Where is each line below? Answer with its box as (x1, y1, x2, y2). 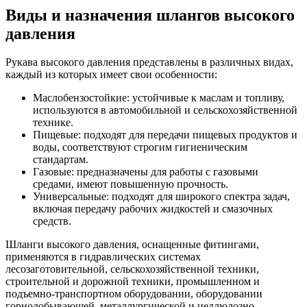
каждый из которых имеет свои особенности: (5, 69, 217, 81)
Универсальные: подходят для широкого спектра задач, (33, 191, 290, 203)
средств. (33, 215, 71, 228)
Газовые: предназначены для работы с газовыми (33, 166, 258, 178)
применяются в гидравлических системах (5, 251, 201, 263)
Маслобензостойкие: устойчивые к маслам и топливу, (33, 92, 284, 104)
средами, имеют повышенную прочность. (33, 178, 228, 191)
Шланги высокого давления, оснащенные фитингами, (5, 238, 259, 251)
